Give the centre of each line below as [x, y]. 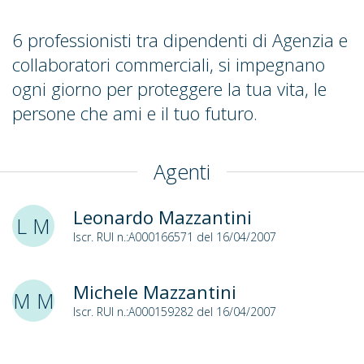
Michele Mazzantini [154, 292]
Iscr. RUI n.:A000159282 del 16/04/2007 [174, 312]
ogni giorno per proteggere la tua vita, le [169, 89]
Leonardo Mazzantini [162, 217]
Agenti [182, 171]
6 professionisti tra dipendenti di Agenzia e [180, 40]
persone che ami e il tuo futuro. [135, 113]
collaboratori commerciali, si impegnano [169, 64]
